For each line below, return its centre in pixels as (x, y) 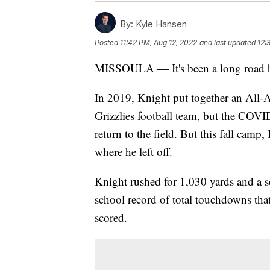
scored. (111, 217)
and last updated (228, 42)
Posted (107, 42)
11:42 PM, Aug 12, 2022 (159, 42)
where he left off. (133, 151)
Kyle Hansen (160, 24)
